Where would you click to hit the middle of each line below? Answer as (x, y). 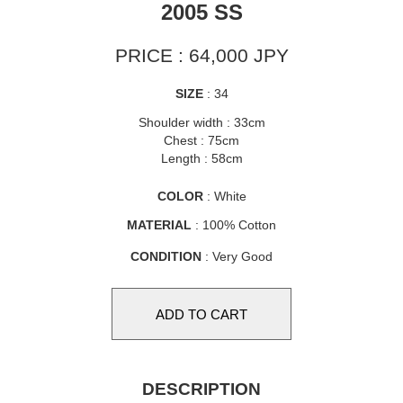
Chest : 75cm (201, 140)
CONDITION (166, 256)
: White (224, 196)
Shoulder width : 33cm (201, 122)
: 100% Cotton (234, 225)
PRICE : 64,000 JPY (201, 55)
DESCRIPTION (201, 389)
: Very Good (237, 256)
